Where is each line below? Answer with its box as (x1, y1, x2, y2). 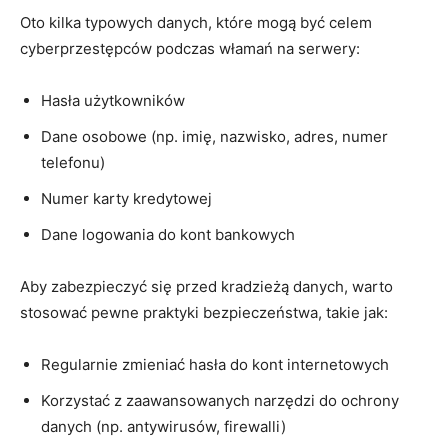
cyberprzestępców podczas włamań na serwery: (20, 38, 360, 58)
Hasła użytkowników (41, 90, 185, 110)
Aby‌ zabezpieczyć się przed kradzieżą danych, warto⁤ (20, 276, 393, 296)
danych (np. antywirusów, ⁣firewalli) (41, 416, 286, 436)
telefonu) (41, 152, 105, 172)
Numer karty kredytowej (41, 188, 212, 208)
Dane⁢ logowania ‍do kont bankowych (41, 224, 295, 244)
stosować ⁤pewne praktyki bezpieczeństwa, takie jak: (20, 302, 388, 322)
